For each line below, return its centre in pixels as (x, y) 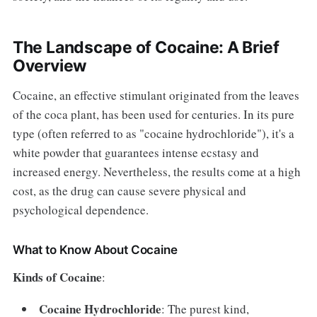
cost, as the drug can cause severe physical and (129, 190)
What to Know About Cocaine (95, 249)
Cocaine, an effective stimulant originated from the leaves (156, 95)
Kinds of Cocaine (57, 277)
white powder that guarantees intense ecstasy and (136, 152)
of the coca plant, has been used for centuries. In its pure (153, 114)
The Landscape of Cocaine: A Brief (146, 47)
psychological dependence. (80, 209)
